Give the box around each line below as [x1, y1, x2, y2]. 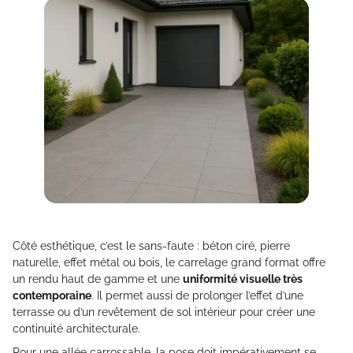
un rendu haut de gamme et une [13, 273, 183, 286]
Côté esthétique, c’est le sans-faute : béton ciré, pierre [13, 240, 290, 253]
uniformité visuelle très [183, 273, 303, 286]
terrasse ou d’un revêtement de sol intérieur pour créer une [13, 306, 315, 319]
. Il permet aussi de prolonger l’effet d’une [91, 289, 303, 303]
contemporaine [13, 289, 91, 303]
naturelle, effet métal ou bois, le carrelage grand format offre [13, 256, 325, 269]
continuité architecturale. [13, 322, 140, 336]
